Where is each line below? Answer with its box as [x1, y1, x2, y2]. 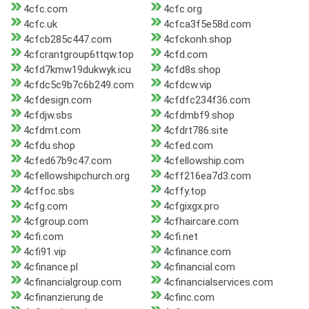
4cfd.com [163, 48, 208, 61]
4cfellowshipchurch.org [23, 170, 130, 183]
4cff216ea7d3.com [163, 170, 251, 183]
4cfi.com [23, 230, 63, 243]
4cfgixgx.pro [163, 200, 219, 213]
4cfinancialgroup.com [23, 276, 121, 289]
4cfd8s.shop [163, 63, 221, 77]
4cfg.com [23, 200, 68, 213]
